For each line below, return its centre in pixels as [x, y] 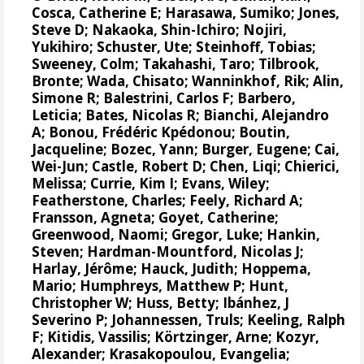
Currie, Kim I [132, 183]
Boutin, [265, 132]
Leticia [55, 115]
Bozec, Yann [153, 149]
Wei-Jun [58, 166]
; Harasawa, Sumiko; [228, 12]
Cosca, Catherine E [95, 12]
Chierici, [312, 166]
